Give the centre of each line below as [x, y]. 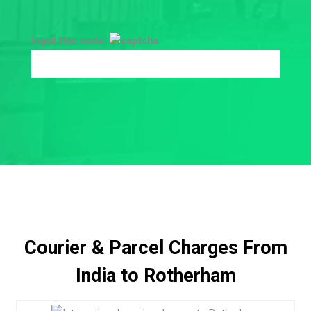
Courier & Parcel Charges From [155, 248]
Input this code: [70, 41]
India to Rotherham [155, 276]
